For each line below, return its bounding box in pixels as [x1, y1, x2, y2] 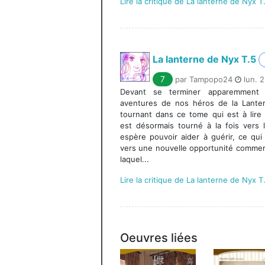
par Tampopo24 [175, 75, 235, 84]
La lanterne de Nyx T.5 [153, 53, 256, 65]
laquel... [120, 154, 149, 164]
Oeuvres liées [120, 231, 198, 245]
